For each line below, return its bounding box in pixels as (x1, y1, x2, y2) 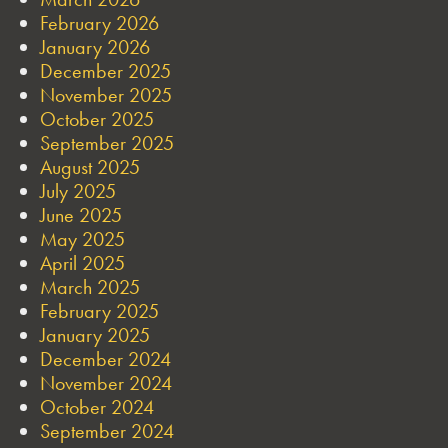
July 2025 (40, 177, 116, 204)
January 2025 (40, 321, 150, 348)
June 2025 (40, 201, 122, 228)
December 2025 (40, 57, 171, 84)
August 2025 (40, 153, 140, 180)
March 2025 (40, 273, 140, 300)
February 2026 (40, 9, 159, 36)
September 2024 (40, 417, 174, 444)
